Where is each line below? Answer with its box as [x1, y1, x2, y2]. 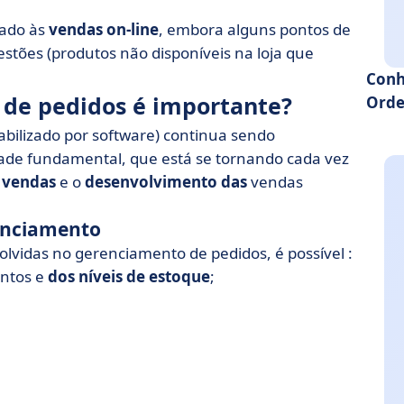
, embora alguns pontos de [159, 19, 351, 40]
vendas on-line [49, 19, 159, 40]
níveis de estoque [78, 266, 210, 287]
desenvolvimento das [85, 171, 247, 192]
